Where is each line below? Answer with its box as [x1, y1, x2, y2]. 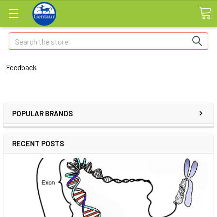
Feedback [6, 62, 37, 72]
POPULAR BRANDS [12, 109, 73, 118]
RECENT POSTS [12, 139, 64, 148]
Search [9, 33, 31, 43]
